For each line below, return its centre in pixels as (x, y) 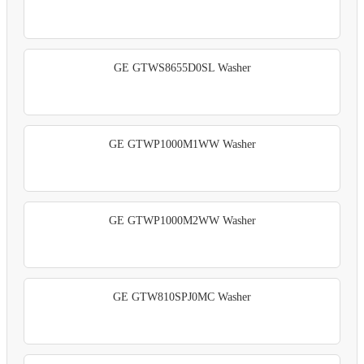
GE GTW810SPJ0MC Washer (182, 297)
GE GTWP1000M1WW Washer (182, 144)
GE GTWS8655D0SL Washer (182, 67)
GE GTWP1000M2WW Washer (182, 220)
